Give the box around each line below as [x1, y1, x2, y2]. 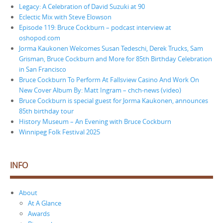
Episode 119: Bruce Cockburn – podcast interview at [19, 23, 171, 32]
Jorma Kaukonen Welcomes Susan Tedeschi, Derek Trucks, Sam [19, 44, 203, 53]
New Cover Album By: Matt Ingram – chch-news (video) [19, 86, 181, 95]
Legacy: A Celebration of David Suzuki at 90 [19, 2, 145, 11]
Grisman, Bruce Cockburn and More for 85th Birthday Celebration [19, 54, 212, 64]
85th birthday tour [19, 107, 74, 116]
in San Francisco [19, 65, 66, 74]
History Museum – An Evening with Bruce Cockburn [19, 117, 171, 126]
